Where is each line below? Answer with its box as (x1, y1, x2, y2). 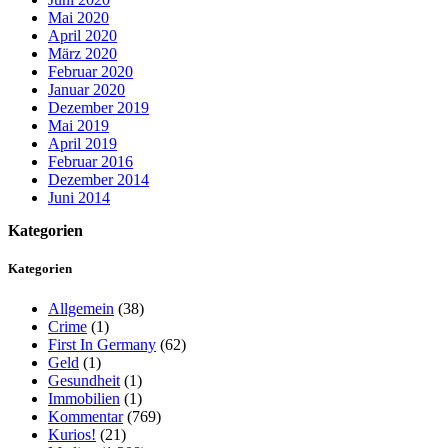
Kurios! (48, 425, 96, 443)
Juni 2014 (48, 189, 110, 207)
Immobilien (48, 389, 120, 407)
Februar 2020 (48, 63, 133, 81)
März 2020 (48, 45, 117, 63)
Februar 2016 (48, 153, 133, 171)
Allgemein (48, 299, 114, 317)
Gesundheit (48, 371, 120, 389)
